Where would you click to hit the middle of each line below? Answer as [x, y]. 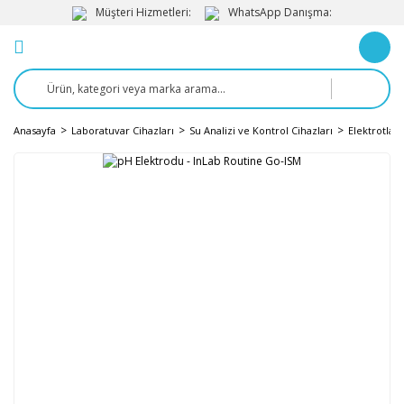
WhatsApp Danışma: [280, 12]
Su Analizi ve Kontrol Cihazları [261, 130]
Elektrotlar [373, 130]
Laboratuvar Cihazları [123, 130]
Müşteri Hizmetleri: [143, 12]
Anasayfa [35, 130]
